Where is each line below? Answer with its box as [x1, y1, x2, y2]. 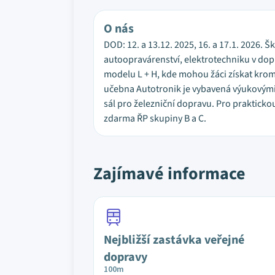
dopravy [104, 249, 147, 266]
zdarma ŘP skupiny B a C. [104, 112, 206, 125]
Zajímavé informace [93, 161, 246, 186]
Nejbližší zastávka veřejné [104, 231, 244, 249]
